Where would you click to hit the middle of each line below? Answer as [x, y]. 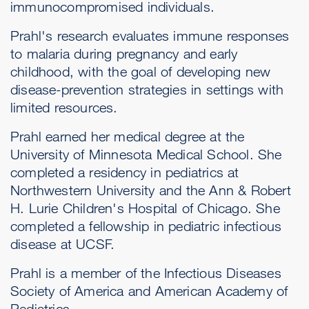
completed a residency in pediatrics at [125, 172]
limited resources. [64, 108]
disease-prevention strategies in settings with [147, 90]
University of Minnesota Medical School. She [146, 154]
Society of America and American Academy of [149, 291]
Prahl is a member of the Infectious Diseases [146, 273]
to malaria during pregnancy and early [124, 54]
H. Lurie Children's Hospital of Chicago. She [145, 208]
